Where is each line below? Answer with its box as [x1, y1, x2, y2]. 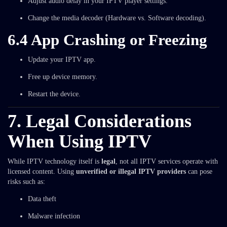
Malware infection [28, 212, 80, 220]
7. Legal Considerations [8, 111, 192, 131]
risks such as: [8, 178, 45, 185]
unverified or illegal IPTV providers [76, 168, 186, 175]
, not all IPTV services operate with [116, 158, 218, 165]
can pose [186, 168, 212, 175]
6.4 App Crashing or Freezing [8, 31, 207, 49]
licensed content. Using [8, 168, 76, 175]
